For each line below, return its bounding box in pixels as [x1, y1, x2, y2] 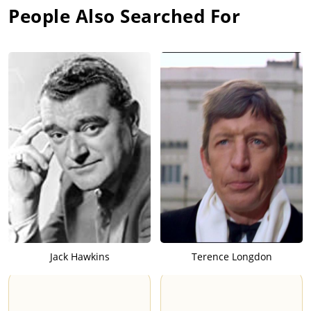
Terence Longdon [191, 249, 272, 263]
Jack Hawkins [49, 249, 110, 263]
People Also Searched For [8, 3, 240, 28]
